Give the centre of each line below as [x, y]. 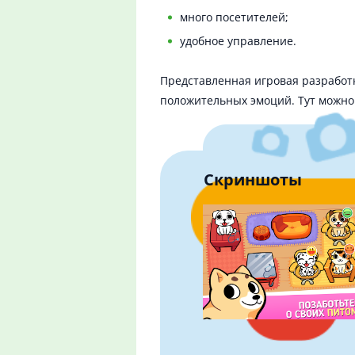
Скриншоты [253, 180]
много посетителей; [234, 17]
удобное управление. [238, 41]
